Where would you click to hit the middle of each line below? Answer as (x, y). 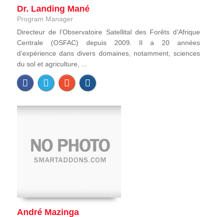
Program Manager (45, 19)
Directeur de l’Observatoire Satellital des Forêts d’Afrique (108, 32)
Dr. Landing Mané (53, 8)
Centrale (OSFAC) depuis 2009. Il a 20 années (108, 42)
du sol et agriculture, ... (52, 64)
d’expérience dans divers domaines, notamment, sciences (108, 53)
